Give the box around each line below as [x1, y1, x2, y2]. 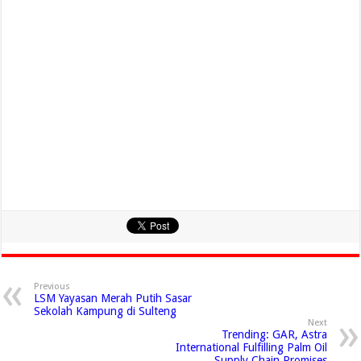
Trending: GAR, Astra [221, 328, 327, 342]
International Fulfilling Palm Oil [175, 341, 327, 355]
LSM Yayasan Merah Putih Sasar [34, 292, 193, 305]
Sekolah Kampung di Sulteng [34, 305, 177, 318]
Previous [34, 281, 71, 293]
